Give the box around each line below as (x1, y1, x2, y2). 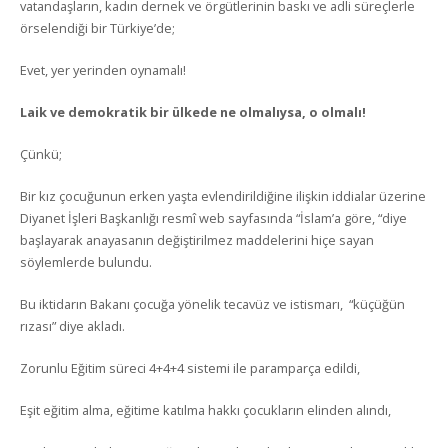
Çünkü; (20, 145, 62, 163)
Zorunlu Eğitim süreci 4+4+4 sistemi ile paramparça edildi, (20, 359, 360, 377)
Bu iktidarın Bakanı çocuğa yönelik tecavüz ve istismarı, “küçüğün (20, 295, 405, 313)
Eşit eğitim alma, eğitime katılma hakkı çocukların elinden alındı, (20, 401, 391, 419)
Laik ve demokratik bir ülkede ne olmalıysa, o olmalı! (20, 103, 366, 121)
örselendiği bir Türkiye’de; (20, 19, 175, 37)
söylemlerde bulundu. (20, 253, 152, 271)
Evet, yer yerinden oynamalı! (20, 61, 186, 79)
